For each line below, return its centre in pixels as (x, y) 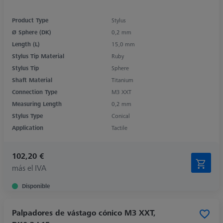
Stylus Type (27, 115)
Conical (121, 115)
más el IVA (29, 167)
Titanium (122, 80)
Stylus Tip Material (38, 56)
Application (28, 127)
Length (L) (26, 44)
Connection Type (35, 92)
